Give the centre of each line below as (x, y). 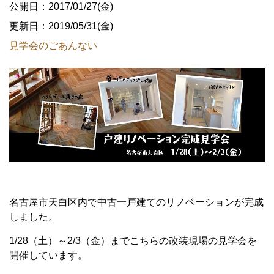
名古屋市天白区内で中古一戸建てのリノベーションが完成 (136, 202)
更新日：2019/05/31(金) (61, 26)
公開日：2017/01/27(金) (61, 6)
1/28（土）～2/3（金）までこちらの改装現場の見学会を (133, 240)
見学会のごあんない (53, 46)
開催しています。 (48, 255)
